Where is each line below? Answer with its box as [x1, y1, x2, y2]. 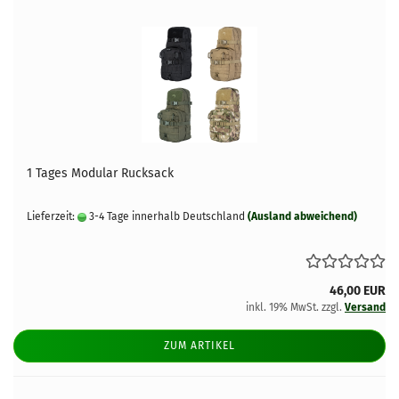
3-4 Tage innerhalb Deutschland [86, 210, 245, 223]
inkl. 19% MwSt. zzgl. [246, 301, 345, 313]
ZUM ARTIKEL [164, 339, 235, 352]
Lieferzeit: [27, 210, 77, 223]
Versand [345, 301, 386, 313]
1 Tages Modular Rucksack [27, 166, 174, 181]
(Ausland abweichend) [248, 210, 357, 223]
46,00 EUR [330, 283, 386, 298]
